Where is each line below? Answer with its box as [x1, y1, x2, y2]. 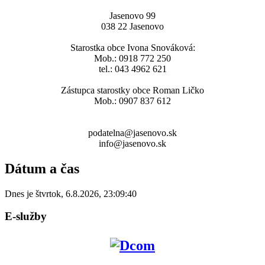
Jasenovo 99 [109, 10, 156, 21]
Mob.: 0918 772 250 [94, 53, 171, 63]
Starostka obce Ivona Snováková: [70, 42, 195, 53]
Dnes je [5, 188, 35, 199]
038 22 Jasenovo [101, 21, 164, 31]
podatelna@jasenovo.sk [88, 127, 177, 138]
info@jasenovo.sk [99, 138, 166, 148]
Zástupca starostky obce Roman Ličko [61, 85, 204, 95]
